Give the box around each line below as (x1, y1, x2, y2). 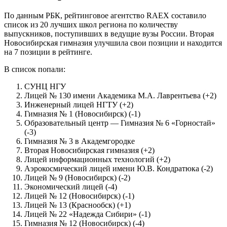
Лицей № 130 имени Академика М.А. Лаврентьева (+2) (24, 91, 216, 100)
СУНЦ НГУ (24, 82, 66, 91)
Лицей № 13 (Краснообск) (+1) (24, 201, 131, 210)
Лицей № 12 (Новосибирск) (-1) (24, 192, 134, 201)
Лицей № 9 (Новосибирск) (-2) (24, 173, 130, 182)
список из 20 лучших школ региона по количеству (4, 20, 178, 29)
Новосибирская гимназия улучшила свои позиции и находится (4, 39, 222, 48)
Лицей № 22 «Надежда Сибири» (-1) (24, 210, 150, 219)
